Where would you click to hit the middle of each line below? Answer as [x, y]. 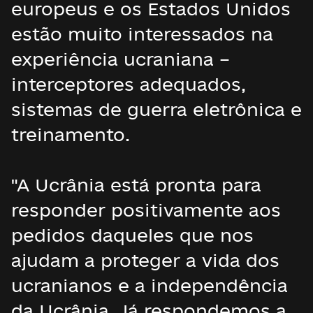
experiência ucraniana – [121, 59]
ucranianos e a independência [150, 285]
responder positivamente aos [146, 210]
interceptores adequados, [129, 84]
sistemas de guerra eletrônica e [156, 109]
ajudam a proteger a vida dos [145, 260]
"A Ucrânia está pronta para [136, 185]
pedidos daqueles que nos [132, 235]
